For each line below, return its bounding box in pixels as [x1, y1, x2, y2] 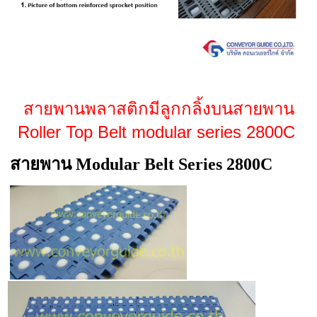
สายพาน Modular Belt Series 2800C [10, 155, 273, 174]
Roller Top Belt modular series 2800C [17, 122, 300, 142]
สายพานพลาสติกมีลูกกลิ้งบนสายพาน [23, 99, 294, 119]
